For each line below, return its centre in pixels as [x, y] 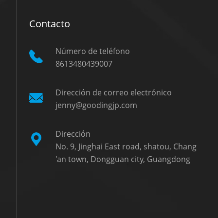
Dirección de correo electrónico [114, 92]
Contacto [49, 23]
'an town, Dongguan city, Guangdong [123, 159]
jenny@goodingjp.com [97, 105]
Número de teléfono [93, 51]
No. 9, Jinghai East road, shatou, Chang [126, 146]
